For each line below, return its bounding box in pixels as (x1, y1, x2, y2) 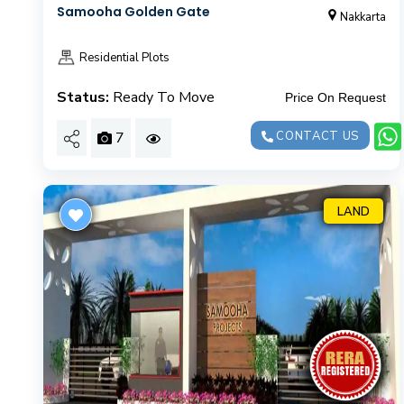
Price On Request (284, 89, 386, 105)
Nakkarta (339, 8, 386, 25)
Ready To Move (113, 87, 215, 107)
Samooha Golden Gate (57, 2, 210, 21)
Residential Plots (77, 49, 170, 66)
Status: (57, 87, 109, 107)
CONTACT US (272, 127, 360, 144)
